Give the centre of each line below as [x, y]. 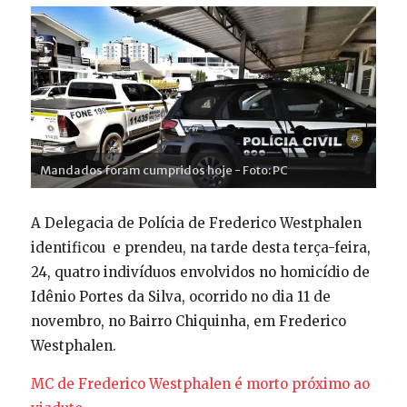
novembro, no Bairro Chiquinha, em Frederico [188, 321]
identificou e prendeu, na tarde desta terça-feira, [200, 247]
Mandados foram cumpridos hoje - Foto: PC [164, 170]
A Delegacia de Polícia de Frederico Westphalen [196, 223]
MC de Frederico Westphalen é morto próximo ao [200, 383]
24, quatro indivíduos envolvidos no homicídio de [200, 272]
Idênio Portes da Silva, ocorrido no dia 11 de [180, 296]
